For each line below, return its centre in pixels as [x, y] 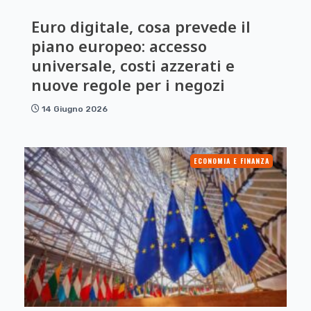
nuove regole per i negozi [128, 84]
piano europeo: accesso [119, 45]
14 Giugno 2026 [75, 109]
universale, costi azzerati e [133, 65]
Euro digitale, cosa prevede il [141, 26]
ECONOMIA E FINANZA [232, 160]
